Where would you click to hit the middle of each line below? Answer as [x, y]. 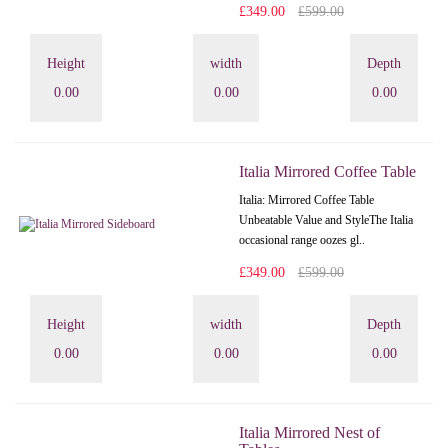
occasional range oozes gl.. [302, 240]
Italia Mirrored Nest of [309, 433]
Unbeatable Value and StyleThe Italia [326, 220]
